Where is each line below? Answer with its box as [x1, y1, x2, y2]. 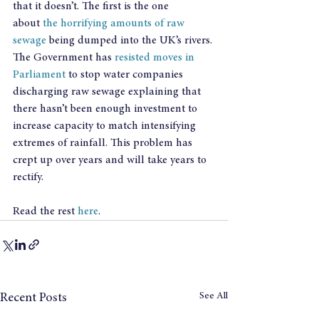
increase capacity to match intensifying [13, 120, 199, 132]
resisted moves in [115, 52, 197, 63]
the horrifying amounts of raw [43, 18, 187, 29]
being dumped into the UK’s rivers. [46, 35, 215, 46]
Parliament [13, 69, 66, 80]
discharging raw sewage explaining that [13, 86, 204, 98]
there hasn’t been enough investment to [13, 103, 200, 115]
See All [199, 291, 228, 301]
